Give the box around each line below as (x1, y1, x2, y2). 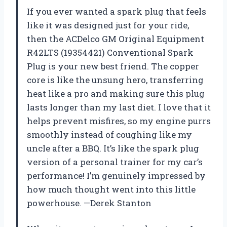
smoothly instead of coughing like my (27, 129, 192, 141)
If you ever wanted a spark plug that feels (27, 6, 206, 18)
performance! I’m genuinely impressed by (27, 170, 206, 182)
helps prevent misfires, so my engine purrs (27, 115, 211, 127)
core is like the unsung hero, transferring (27, 74, 204, 86)
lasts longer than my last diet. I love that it (27, 101, 211, 113)
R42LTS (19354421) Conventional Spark (27, 47, 194, 59)
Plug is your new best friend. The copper (27, 60, 199, 72)
